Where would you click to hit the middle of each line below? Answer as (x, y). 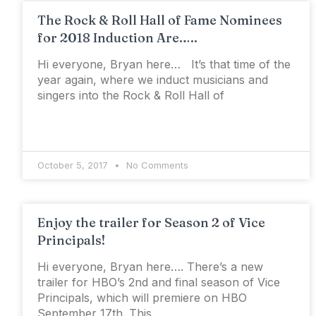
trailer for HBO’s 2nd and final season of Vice (159, 282)
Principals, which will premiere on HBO (142, 298)
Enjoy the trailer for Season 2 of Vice (151, 223)
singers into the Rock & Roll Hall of (131, 96)
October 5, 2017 (74, 165)
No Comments (156, 165)
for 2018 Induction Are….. (117, 38)
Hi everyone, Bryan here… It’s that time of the (164, 65)
